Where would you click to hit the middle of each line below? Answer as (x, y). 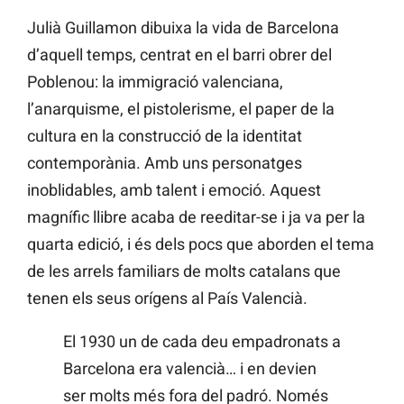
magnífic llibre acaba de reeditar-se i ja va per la (196, 216)
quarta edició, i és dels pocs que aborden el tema (201, 243)
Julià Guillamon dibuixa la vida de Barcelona (183, 27)
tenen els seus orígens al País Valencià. (167, 298)
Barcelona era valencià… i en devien (190, 368)
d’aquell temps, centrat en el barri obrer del (179, 54)
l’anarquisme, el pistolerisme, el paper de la (181, 108)
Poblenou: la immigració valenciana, (155, 81)
